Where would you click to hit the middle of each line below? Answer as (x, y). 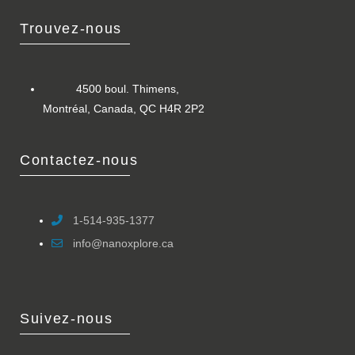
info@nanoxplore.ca (123, 244)
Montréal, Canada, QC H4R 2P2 (124, 109)
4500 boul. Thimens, (127, 89)
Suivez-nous (67, 319)
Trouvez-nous (71, 29)
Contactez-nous (79, 160)
